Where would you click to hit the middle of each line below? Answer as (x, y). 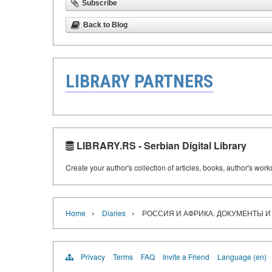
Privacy (93, 257)
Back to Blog (105, 25)
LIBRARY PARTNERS (139, 81)
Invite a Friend (186, 257)
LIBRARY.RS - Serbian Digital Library (160, 145)
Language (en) (242, 257)
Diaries (114, 213)
